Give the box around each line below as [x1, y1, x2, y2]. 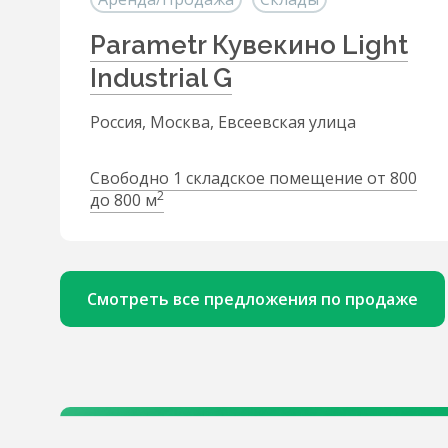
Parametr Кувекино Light [90, 30, 408, 60]
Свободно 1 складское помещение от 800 [90, 167, 417, 189]
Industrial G [90, 63, 232, 93]
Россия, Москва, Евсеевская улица [90, 111, 356, 133]
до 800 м [90, 189, 157, 211]
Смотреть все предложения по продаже [87, 288, 418, 310]
